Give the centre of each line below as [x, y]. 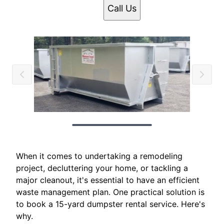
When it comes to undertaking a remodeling [99, 156]
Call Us [122, 8]
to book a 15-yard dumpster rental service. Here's [110, 204]
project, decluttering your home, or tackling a [102, 168]
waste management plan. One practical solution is [110, 192]
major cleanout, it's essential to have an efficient [108, 180]
